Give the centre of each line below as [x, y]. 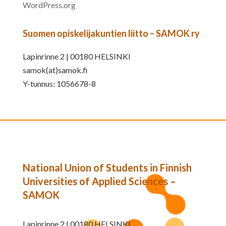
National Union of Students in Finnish [107, 167]
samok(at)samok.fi [55, 70]
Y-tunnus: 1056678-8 [59, 83]
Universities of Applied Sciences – [99, 181]
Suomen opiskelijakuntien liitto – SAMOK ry [111, 33]
